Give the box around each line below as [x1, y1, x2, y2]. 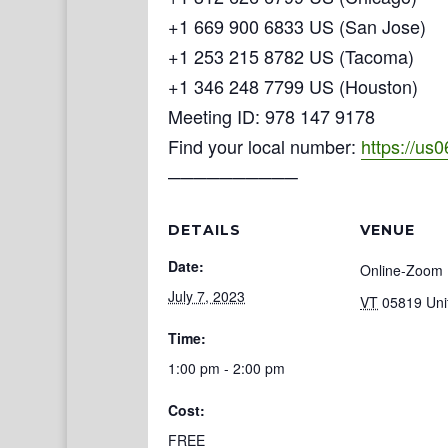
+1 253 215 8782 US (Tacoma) [168, 43, 414, 69]
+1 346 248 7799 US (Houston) [168, 73, 418, 99]
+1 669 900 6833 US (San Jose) [168, 13, 426, 39]
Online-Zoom [360, 260, 443, 280]
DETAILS [168, 221, 241, 239]
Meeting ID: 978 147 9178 [168, 103, 375, 129]
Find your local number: [168, 133, 361, 159]
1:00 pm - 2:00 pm [168, 358, 285, 378]
